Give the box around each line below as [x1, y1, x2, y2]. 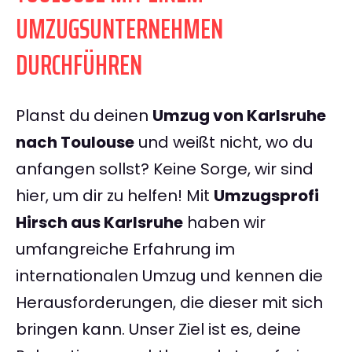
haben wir [183, 211, 266, 234]
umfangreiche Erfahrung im [16, 238, 235, 261]
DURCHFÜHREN [16, 42, 142, 88]
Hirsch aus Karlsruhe [16, 211, 183, 234]
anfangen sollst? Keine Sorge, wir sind [16, 158, 313, 181]
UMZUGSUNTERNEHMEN [16, 6, 223, 52]
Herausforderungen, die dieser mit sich [16, 291, 323, 314]
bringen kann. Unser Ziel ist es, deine [16, 318, 301, 341]
